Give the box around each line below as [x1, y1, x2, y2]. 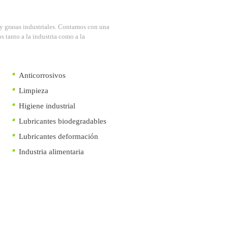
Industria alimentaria [19, 148, 84, 156]
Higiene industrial [19, 102, 75, 110]
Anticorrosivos [19, 71, 66, 79]
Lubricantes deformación [19, 132, 98, 140]
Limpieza [19, 87, 48, 95]
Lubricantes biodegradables [19, 117, 106, 125]
